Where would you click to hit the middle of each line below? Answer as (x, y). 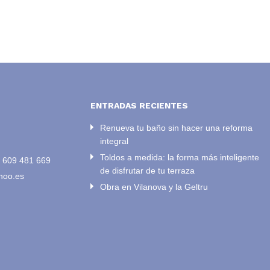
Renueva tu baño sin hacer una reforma (177, 128)
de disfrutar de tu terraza (148, 171)
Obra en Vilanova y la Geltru (154, 187)
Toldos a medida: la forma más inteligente (180, 158)
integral (115, 141)
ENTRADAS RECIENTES (140, 106)
